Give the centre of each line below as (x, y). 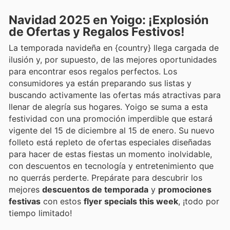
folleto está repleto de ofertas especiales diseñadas (110, 142)
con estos (62, 202)
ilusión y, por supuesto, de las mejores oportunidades (113, 60)
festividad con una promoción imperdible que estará (111, 119)
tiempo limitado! (40, 213)
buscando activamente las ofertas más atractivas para (115, 95)
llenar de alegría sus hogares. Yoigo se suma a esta (108, 107)
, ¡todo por (199, 202)
